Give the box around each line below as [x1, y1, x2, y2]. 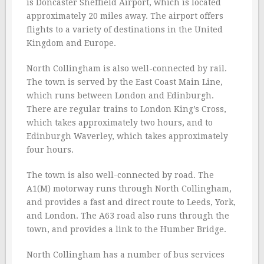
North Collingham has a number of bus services [27, 250, 225, 260]
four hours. [27, 145, 74, 155]
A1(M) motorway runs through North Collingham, [27, 184, 232, 194]
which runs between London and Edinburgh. [27, 91, 214, 101]
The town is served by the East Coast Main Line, [27, 77, 223, 87]
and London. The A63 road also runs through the [27, 211, 229, 221]
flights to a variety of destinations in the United [27, 25, 223, 35]
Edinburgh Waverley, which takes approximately [27, 131, 228, 141]
